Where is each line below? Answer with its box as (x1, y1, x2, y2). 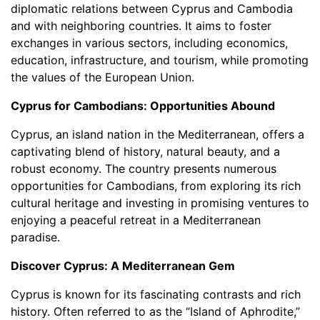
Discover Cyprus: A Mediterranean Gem (11, 259, 235, 273)
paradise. (11, 230, 60, 244)
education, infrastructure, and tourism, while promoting (11, 53, 309, 67)
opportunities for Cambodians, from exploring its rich (11, 179, 301, 193)
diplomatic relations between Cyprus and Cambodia (11, 1, 293, 16)
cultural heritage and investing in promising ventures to (11, 196, 309, 210)
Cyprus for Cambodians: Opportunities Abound (11, 99, 275, 113)
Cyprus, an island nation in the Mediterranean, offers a (11, 127, 304, 141)
